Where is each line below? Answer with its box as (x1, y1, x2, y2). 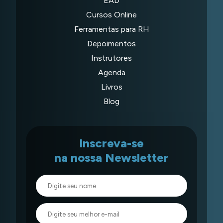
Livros (101, 82, 122, 92)
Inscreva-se (79, 135, 144, 150)
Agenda (98, 67, 125, 77)
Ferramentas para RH (74, 24, 149, 34)
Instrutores (91, 53, 132, 63)
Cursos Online (86, 9, 137, 19)
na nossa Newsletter (54, 150, 169, 165)
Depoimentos (87, 38, 136, 48)
